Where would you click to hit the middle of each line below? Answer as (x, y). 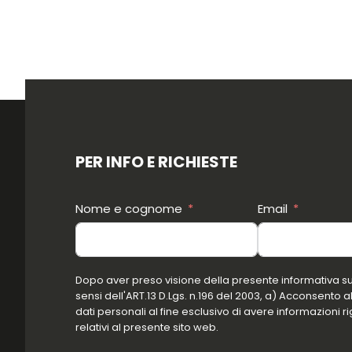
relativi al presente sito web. (147, 327)
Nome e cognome (129, 208)
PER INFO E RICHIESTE (156, 161)
